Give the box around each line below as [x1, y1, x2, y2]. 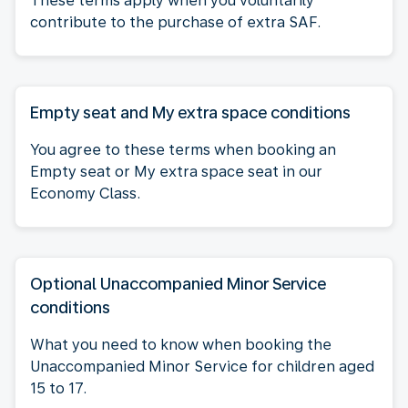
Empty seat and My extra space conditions [30, 102, 351, 122]
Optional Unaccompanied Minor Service [30, 273, 326, 293]
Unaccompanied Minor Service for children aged [30, 357, 374, 375]
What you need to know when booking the [30, 335, 331, 353]
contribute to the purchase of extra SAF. [30, 13, 321, 31]
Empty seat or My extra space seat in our [30, 162, 322, 180]
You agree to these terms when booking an [30, 140, 336, 158]
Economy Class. [30, 184, 140, 202]
